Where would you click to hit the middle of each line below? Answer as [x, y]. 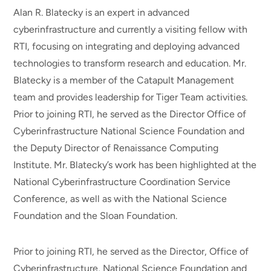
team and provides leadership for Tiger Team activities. [131, 97]
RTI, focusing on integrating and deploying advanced [127, 47]
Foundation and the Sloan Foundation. [96, 216]
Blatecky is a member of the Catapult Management [124, 80]
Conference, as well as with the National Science [120, 199]
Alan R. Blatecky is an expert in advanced [102, 13]
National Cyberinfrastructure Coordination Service [122, 182]
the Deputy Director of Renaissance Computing [116, 148]
